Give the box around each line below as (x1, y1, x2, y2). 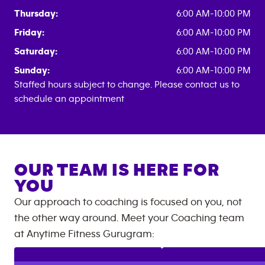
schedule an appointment (14, 94, 124, 104)
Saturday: (14, 47, 57, 56)
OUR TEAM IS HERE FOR (14, 161, 219, 179)
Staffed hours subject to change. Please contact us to (14, 80, 240, 89)
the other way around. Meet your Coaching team (14, 213, 244, 224)
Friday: (14, 28, 44, 37)
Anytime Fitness (27, 229, 103, 240)
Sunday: (14, 66, 50, 75)
